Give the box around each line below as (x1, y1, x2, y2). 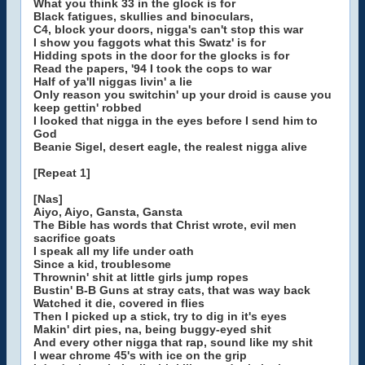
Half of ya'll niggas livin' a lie (33, 75, 192, 88)
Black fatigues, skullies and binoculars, (33, 10, 253, 23)
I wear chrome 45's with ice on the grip (33, 349, 247, 362)
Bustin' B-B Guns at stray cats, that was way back (33, 284, 310, 297)
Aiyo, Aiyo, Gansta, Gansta (33, 205, 182, 218)
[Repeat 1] (33, 166, 90, 179)
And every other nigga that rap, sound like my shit (33, 336, 313, 349)
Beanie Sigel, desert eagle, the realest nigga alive (33, 140, 307, 153)
